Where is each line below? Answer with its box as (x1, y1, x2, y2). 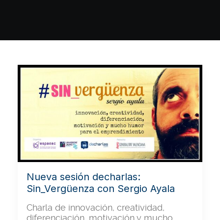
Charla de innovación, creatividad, (27, 202, 165, 213)
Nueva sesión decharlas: (27, 170, 140, 183)
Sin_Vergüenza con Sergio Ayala (27, 182, 175, 194)
